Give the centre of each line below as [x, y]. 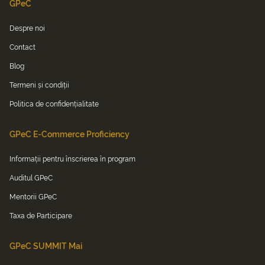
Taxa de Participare [41, 215]
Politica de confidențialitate [54, 104]
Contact [22, 47]
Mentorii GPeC [33, 196]
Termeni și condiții [39, 85]
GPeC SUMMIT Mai [46, 245]
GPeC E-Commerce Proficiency [70, 134]
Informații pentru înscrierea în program [72, 159]
